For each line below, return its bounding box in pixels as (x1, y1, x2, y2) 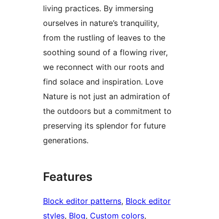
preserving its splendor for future (43, 120, 166, 131)
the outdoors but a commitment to (43, 106, 172, 116)
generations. (43, 135, 88, 145)
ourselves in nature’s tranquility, (43, 18, 159, 28)
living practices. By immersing (43, 3, 153, 13)
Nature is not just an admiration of (43, 91, 170, 101)
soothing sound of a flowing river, (43, 47, 168, 57)
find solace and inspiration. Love (43, 76, 163, 87)
